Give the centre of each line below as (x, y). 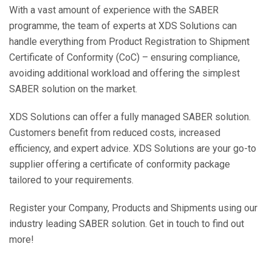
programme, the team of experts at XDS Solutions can (123, 26)
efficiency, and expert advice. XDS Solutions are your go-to (133, 148)
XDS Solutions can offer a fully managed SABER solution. (130, 117)
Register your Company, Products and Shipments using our (133, 208)
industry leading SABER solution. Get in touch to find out (127, 224)
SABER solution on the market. (73, 89)
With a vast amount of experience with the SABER (114, 10)
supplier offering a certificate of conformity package (120, 164)
